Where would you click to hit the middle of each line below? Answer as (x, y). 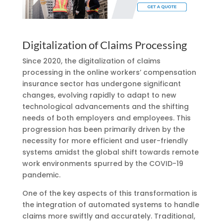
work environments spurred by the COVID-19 (103, 163)
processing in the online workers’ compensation (109, 72)
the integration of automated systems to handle (111, 204)
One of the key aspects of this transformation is (110, 193)
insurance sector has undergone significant (101, 83)
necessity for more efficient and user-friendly (105, 140)
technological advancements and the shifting (105, 106)
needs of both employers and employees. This (106, 118)
